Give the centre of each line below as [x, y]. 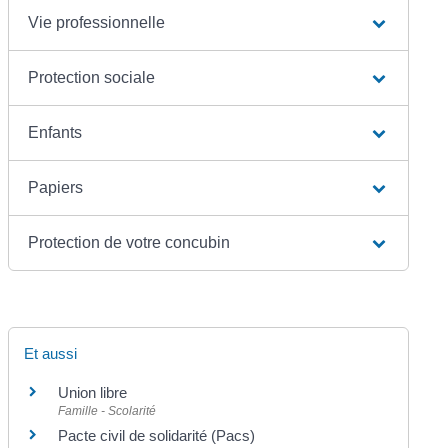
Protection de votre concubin [129, 242]
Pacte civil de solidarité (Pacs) [157, 435]
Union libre [93, 392]
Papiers [56, 187]
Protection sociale [92, 77]
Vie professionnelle [97, 22]
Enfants [55, 132]
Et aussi [51, 353]
